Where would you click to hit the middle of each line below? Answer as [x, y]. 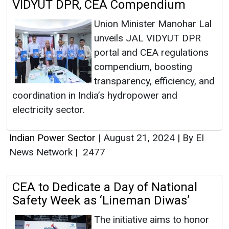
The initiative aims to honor [152, 220]
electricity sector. [49, 110]
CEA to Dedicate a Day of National [105, 187]
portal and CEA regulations [151, 53]
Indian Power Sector [52, 138]
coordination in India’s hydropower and [95, 96]
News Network [42, 152]
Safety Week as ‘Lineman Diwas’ [101, 201]
